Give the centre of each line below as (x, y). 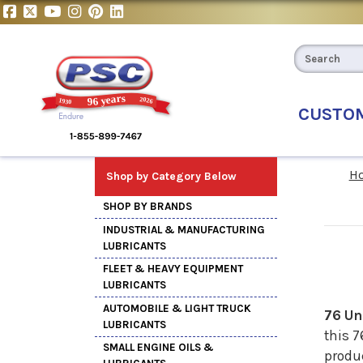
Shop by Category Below (171, 176)
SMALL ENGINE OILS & (158, 348)
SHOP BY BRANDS (147, 207)
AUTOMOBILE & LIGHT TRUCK (177, 308)
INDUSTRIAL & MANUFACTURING (184, 229)
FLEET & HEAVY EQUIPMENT (173, 269)
